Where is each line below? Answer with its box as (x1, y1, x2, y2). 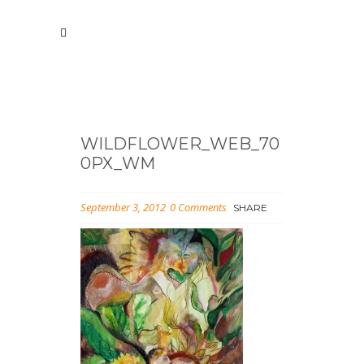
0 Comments (170, 200, 227, 214)
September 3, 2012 (80, 200, 166, 214)
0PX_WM (80, 154, 155, 173)
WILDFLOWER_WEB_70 (80, 134, 279, 154)
